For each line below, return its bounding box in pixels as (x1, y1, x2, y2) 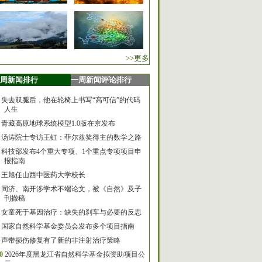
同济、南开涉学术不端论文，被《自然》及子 (1, 185, 142, 193)
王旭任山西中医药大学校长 (1, 171, 85, 179)
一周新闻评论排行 (71, 75, 132, 84)
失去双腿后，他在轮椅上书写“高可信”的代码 (1, 96, 140, 104)
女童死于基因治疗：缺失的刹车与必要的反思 (1, 208, 142, 216)
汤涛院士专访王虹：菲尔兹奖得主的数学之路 (1, 133, 142, 142)
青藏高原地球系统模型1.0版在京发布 (1, 119, 115, 127)
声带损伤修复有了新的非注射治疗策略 (1, 236, 120, 244)
